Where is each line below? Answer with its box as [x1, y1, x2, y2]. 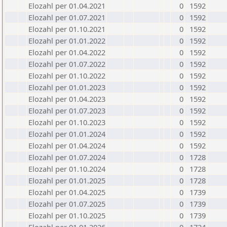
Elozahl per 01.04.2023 [28, 94, 105, 104]
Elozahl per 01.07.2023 [28, 105, 105, 116]
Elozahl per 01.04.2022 [28, 47, 105, 57]
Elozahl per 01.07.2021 [28, 12, 105, 22]
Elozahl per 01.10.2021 [28, 24, 105, 34]
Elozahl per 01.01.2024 [28, 129, 105, 139]
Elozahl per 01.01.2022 [28, 35, 105, 46]
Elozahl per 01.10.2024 [28, 164, 105, 174]
